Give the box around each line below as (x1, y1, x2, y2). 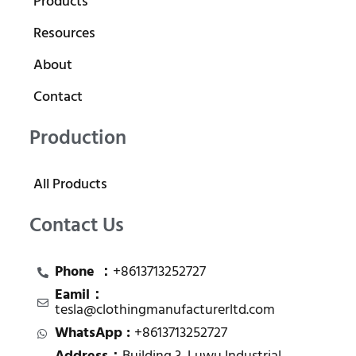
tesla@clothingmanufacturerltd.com (55, 299, 276, 323)
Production (29, 123, 126, 156)
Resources (33, 22, 95, 46)
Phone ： (55, 261, 114, 284)
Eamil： (55, 284, 105, 308)
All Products (33, 173, 107, 197)
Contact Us (29, 211, 124, 243)
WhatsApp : (55, 322, 135, 346)
